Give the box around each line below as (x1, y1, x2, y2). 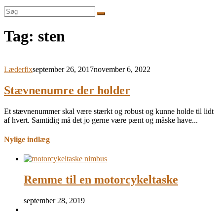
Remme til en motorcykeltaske (24, 173, 178, 186)
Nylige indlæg (4, 135, 50, 144)
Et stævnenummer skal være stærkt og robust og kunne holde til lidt (4, 107, 214, 115)
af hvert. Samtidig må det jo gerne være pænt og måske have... (4, 115, 198, 124)
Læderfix (4, 65, 33, 74)
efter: (3, 15, 19, 23)
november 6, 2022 (94, 65, 150, 74)
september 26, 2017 (33, 65, 94, 74)
